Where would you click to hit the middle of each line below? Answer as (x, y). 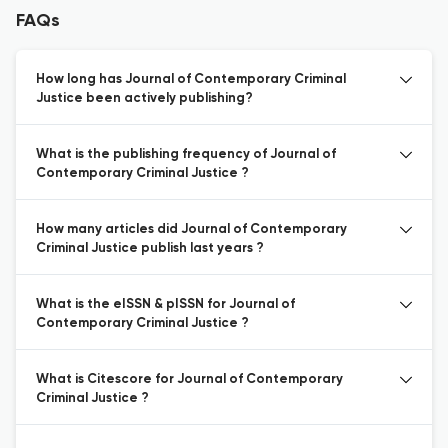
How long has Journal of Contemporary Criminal (191, 79)
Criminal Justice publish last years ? (150, 248)
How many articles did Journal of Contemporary (191, 229)
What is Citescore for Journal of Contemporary (189, 379)
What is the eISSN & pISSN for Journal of (165, 304)
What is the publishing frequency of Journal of (186, 154)
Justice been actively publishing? (144, 98)
